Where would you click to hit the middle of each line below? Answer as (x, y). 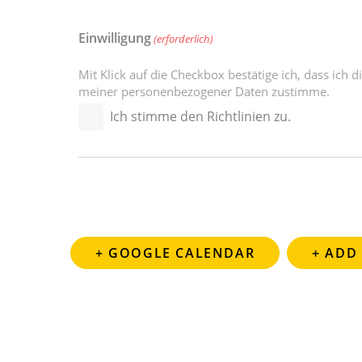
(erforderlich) (184, 39)
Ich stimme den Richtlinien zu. (200, 117)
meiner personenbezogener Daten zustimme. (204, 92)
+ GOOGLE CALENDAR (175, 253)
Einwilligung (115, 38)
